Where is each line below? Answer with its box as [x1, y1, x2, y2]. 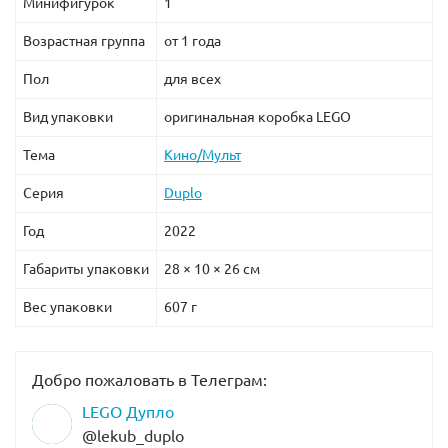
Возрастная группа [23, 33, 145, 50]
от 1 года [164, 33, 221, 50]
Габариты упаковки [23, 261, 149, 278]
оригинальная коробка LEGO [164, 109, 351, 126]
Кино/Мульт [164, 147, 241, 164]
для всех [164, 71, 221, 88]
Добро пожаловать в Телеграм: [32, 371, 267, 390]
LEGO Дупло [82, 403, 174, 422]
